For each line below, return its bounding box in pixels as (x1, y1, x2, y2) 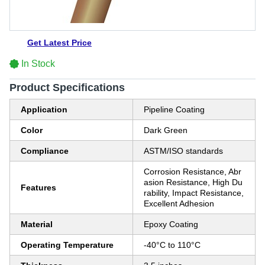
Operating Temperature (21, 240, 114, 250)
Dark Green (144, 125, 188, 135)
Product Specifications (9, 82, 125, 93)
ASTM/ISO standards (144, 146, 223, 156)
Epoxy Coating (144, 219, 198, 229)
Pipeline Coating (144, 105, 205, 114)
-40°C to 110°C (144, 240, 201, 250)
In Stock (21, 59, 55, 69)
